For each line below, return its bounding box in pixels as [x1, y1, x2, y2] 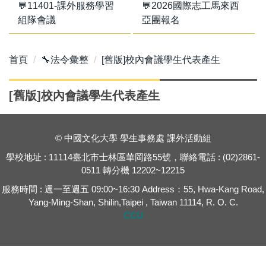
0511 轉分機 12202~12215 [81, 165, 185, 175]
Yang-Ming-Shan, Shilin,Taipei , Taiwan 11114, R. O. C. [28, 197, 238, 207]
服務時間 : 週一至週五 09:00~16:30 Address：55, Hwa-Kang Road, [2, 184, 264, 194]
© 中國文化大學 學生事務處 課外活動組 [55, 133, 211, 143]
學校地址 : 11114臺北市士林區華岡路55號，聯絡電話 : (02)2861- [6, 152, 260, 162]
